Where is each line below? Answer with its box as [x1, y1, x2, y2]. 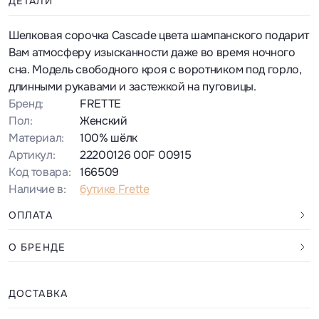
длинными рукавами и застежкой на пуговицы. [9, 79, 256, 95]
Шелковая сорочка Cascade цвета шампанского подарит [9, 28, 309, 43]
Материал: [9, 130, 65, 146]
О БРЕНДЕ [9, 241, 66, 254]
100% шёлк [80, 130, 138, 146]
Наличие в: [9, 182, 66, 197]
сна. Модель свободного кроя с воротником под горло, [9, 62, 302, 78]
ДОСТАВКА [9, 287, 68, 300]
